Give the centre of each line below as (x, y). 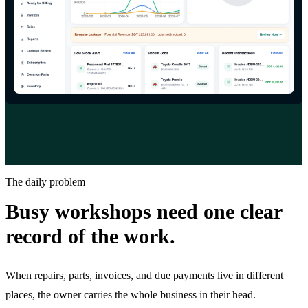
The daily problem (45, 181)
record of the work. (90, 236)
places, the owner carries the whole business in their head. (131, 294)
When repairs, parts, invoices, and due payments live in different (144, 275)
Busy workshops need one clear (144, 211)
